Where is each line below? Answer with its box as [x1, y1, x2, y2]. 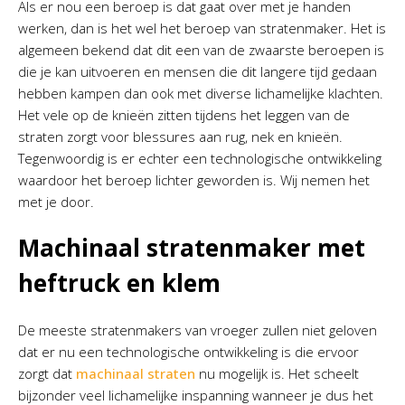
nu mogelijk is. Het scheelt [195, 364, 359, 382]
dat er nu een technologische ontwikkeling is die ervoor [18, 343, 359, 361]
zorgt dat [18, 364, 76, 382]
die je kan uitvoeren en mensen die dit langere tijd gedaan [18, 62, 377, 80]
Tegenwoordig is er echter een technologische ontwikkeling [18, 149, 381, 167]
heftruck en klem [18, 267, 221, 299]
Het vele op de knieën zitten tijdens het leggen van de [18, 106, 350, 124]
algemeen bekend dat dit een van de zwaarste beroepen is [18, 41, 384, 59]
